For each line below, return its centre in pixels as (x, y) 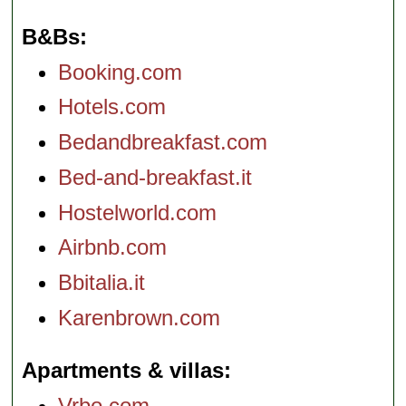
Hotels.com (112, 107)
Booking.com (121, 72)
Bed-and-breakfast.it (155, 177)
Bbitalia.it (102, 283)
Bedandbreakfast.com (163, 142)
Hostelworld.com (138, 212)
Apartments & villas (123, 371)
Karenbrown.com (140, 318)
